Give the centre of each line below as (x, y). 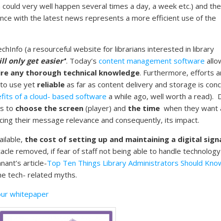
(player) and (106, 108)
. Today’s (82, 60)
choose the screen (48, 108)
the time (144, 108)
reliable (50, 84)
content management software (152, 60)
